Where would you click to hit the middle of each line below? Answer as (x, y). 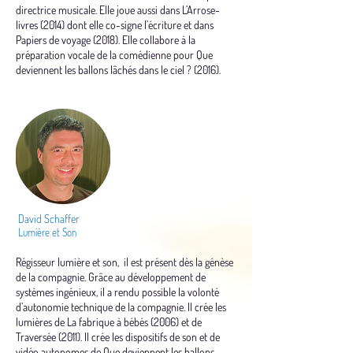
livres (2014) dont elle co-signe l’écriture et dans (115, 25)
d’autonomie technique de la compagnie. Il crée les (121, 307)
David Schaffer (47, 219)
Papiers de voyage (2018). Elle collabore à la (106, 40)
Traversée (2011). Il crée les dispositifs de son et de (118, 337)
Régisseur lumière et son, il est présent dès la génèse (124, 262)
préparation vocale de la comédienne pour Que (114, 55)
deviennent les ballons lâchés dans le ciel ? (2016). (118, 70)
